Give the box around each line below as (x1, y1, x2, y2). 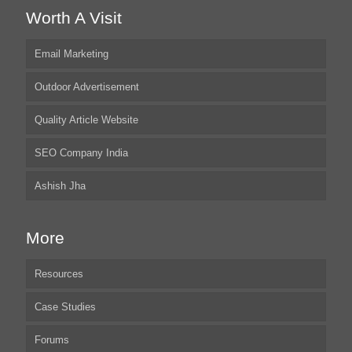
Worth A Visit (26, 9, 122, 27)
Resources (35, 268, 83, 280)
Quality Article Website (35, 114, 138, 126)
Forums (35, 334, 69, 346)
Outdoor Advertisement (35, 81, 139, 93)
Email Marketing (35, 48, 108, 60)
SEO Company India (35, 147, 128, 159)
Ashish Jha (35, 180, 86, 192)
